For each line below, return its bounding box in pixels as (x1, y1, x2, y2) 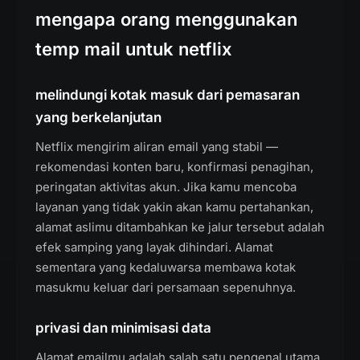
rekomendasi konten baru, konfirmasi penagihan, (35, 159, 313, 174)
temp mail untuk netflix (35, 39, 232, 59)
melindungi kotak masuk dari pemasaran (35, 87, 300, 103)
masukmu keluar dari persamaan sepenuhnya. (35, 280, 296, 295)
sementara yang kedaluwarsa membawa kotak (35, 260, 296, 275)
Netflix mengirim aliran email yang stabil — (35, 139, 278, 154)
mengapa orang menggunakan (35, 9, 297, 30)
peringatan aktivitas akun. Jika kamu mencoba (35, 179, 297, 194)
